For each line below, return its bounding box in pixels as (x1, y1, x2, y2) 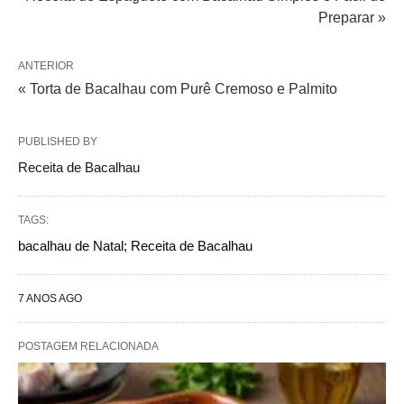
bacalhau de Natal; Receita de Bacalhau (18, 238, 252, 254)
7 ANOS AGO (18, 292, 82, 306)
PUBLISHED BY (18, 135, 97, 149)
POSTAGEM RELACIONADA (18, 340, 159, 353)
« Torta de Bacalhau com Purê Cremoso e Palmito (18, 81, 337, 97)
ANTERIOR (18, 60, 74, 73)
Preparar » (318, 10, 386, 26)
